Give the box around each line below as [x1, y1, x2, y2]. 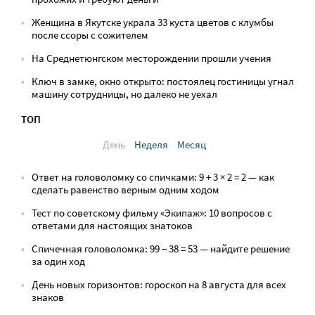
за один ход [32, 255, 85, 268]
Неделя [134, 138, 168, 151]
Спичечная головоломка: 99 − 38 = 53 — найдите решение [32, 242, 290, 255]
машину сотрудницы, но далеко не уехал [32, 87, 217, 101]
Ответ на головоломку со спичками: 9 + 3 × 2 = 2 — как [32, 170, 274, 184]
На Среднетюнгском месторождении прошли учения [32, 51, 271, 65]
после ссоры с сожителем [32, 28, 148, 41]
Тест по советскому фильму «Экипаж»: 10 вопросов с [32, 206, 272, 219]
